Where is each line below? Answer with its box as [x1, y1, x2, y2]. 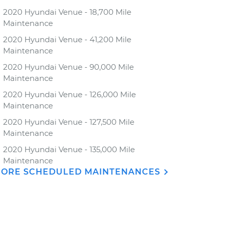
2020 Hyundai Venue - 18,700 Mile [3, 7, 131, 17]
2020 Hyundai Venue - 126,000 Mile [3, 90, 136, 99]
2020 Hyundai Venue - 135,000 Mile [3, 145, 135, 154]
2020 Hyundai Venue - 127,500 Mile [3, 117, 134, 127]
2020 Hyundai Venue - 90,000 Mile [3, 62, 134, 72]
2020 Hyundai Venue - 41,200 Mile [3, 35, 131, 44]
